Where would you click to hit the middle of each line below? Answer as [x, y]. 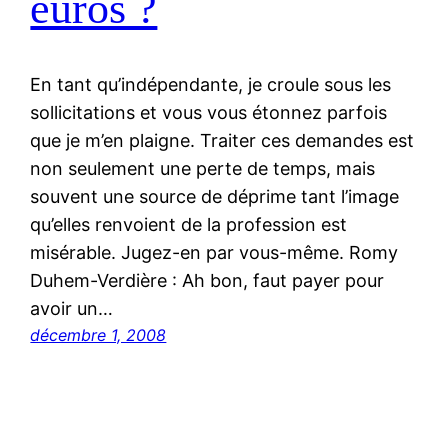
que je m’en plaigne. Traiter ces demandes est [222, 141]
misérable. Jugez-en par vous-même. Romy [214, 253]
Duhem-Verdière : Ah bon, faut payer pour [207, 281]
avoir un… [72, 309]
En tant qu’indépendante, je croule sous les [211, 85]
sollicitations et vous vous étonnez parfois [209, 113]
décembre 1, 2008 [98, 335]
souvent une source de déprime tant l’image [215, 197]
